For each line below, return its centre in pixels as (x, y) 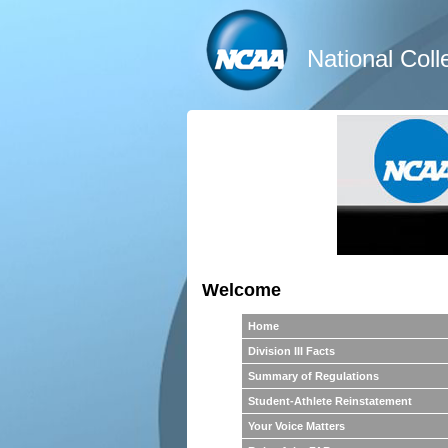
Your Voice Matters (296, 426)
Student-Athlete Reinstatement (330, 401)
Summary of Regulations (313, 376)
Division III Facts (291, 351)
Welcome (241, 290)
